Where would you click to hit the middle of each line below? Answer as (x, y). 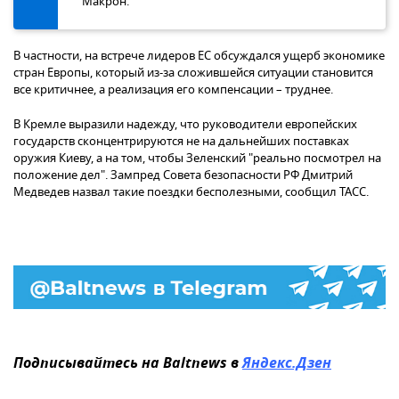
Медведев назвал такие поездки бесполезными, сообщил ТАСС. (191, 192)
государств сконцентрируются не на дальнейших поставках (181, 142)
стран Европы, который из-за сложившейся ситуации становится (193, 73)
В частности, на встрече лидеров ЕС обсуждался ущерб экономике (199, 56)
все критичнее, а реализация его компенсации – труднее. (173, 90)
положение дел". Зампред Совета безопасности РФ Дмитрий (183, 175)
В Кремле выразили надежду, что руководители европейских (185, 125)
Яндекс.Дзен (287, 365)
